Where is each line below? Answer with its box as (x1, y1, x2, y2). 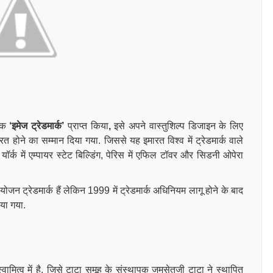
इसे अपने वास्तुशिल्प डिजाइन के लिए (110, 121, 243, 131)
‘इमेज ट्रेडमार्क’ (9, 121, 68, 131)
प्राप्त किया (67, 121, 108, 131)
